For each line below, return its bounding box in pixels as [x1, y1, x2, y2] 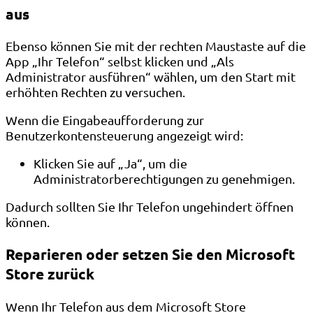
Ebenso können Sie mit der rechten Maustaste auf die [6, 38, 306, 54]
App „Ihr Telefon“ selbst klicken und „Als [6, 54, 234, 69]
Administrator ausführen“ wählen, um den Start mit [6, 69, 296, 85]
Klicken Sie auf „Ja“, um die [34, 156, 187, 171]
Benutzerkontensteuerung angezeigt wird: [6, 128, 243, 143]
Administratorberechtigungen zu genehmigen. [34, 171, 295, 187]
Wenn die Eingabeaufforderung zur [6, 112, 204, 128]
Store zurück [6, 264, 94, 284]
